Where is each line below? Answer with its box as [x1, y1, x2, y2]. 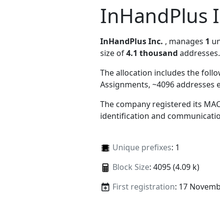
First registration [112, 181, 175, 192]
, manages [165, 35, 205, 47]
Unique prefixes [112, 141, 171, 153]
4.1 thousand [126, 47, 178, 58]
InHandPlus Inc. [100, 35, 163, 47]
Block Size [112, 161, 149, 172]
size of [100, 47, 126, 58]
